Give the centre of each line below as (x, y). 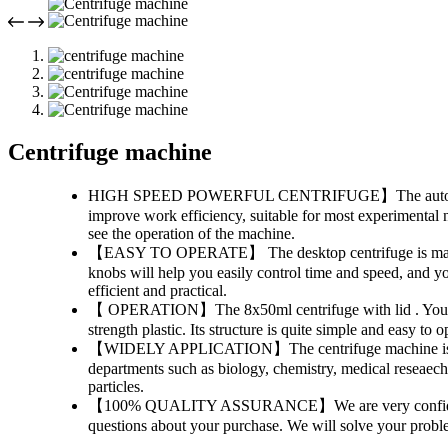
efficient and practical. (157, 290)
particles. (116, 386)
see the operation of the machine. (191, 233)
